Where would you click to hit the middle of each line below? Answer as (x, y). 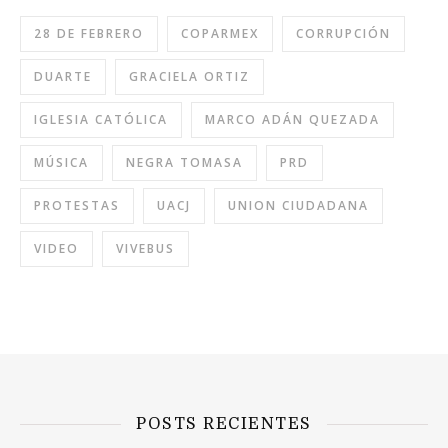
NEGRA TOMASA (184, 162)
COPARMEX (220, 33)
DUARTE (63, 76)
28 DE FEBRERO (89, 33)
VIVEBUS (145, 248)
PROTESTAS (77, 205)
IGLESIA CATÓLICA (101, 119)
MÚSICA (61, 162)
